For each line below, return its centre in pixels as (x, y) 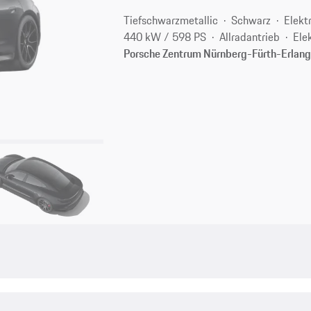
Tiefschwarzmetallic (171, 20)
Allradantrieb (250, 36)
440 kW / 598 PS (165, 36)
